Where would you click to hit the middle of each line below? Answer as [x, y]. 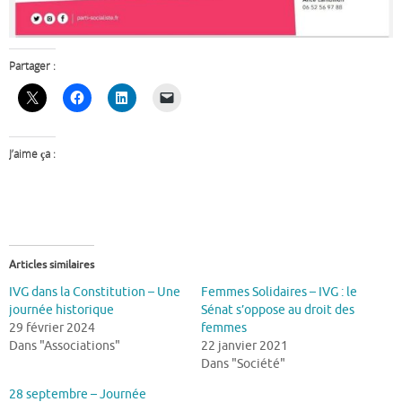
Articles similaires [52, 265]
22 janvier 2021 [245, 346]
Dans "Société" [243, 364]
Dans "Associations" [65, 346]
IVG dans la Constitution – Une [95, 293]
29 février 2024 [52, 328]
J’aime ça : [32, 154]
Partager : [32, 66]
